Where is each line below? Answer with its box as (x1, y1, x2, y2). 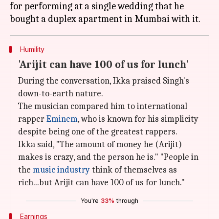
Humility (20, 45, 44, 53)
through (116, 197, 138, 204)
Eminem (46, 114, 78, 124)
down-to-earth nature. (18, 88, 103, 99)
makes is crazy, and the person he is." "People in (18, 152, 198, 162)
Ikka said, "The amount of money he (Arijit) (18, 139, 182, 150)
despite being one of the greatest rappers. (18, 127, 177, 137)
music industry (33, 165, 90, 175)
